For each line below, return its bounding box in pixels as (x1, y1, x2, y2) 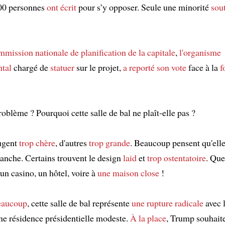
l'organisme (179, 46, 221, 58)
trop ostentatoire (147, 151, 206, 164)
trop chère (19, 136, 55, 149)
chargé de (12, 61, 50, 73)
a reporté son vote (123, 61, 186, 73)
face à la (186, 61, 220, 73)
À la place (130, 211, 166, 224)
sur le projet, (74, 61, 123, 73)
